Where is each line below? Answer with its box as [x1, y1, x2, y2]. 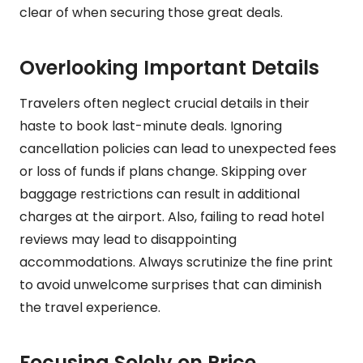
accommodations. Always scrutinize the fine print [19, 252, 333, 271]
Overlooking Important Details [19, 53, 319, 81]
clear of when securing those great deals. [19, 2, 283, 22]
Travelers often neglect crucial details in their [19, 93, 310, 113]
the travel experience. [19, 297, 160, 317]
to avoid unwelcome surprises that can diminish [19, 275, 322, 294]
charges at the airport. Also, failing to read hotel [19, 207, 324, 226]
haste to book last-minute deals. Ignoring [19, 116, 282, 135]
